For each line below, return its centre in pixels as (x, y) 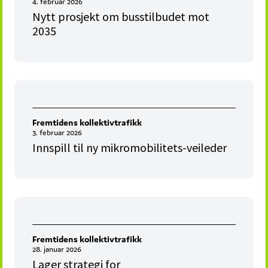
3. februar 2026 (57, 133)
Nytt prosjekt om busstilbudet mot (121, 17)
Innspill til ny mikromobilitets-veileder (130, 148)
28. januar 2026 (57, 249)
